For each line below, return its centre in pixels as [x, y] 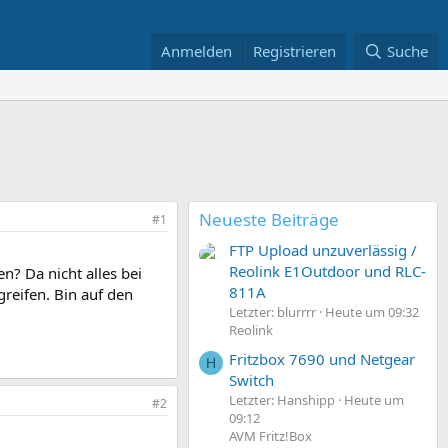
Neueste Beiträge [269, 219]
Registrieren [295, 51]
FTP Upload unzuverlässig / [323, 250]
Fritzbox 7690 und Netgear [322, 358]
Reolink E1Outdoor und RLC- [327, 271]
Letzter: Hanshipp [282, 399]
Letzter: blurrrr [272, 312]
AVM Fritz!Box [270, 435]
